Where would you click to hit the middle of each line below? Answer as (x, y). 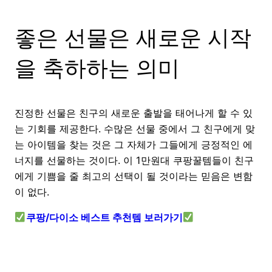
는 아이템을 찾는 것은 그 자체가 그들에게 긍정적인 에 (134, 144)
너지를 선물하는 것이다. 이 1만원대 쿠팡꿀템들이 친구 (134, 160)
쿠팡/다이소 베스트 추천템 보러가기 (104, 217)
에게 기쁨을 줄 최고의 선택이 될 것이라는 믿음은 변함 (134, 176)
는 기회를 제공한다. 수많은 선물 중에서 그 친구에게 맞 (135, 128)
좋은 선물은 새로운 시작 (133, 37)
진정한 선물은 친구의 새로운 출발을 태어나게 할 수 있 (134, 113)
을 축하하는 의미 (97, 68)
